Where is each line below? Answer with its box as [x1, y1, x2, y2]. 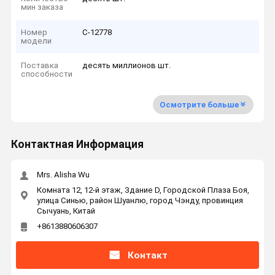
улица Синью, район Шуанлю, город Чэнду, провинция [36, 195, 243, 205]
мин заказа [21, 2, 64, 12]
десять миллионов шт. [82, 61, 171, 71]
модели [21, 36, 52, 45]
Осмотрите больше [159, 99, 239, 109]
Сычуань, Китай [36, 206, 95, 215]
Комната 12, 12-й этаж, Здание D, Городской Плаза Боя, [36, 185, 249, 195]
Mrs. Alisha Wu [36, 170, 90, 180]
